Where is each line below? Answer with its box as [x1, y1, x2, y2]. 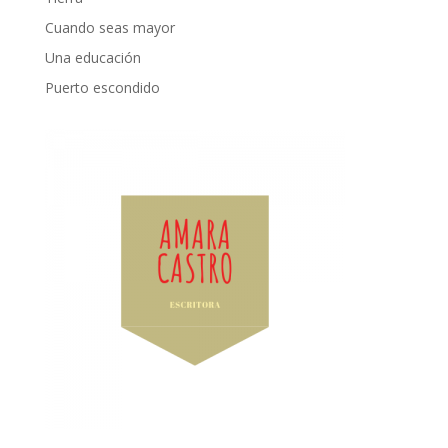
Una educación [44, 48, 141, 68]
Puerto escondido [44, 78, 160, 98]
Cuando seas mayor [44, 18, 175, 38]
